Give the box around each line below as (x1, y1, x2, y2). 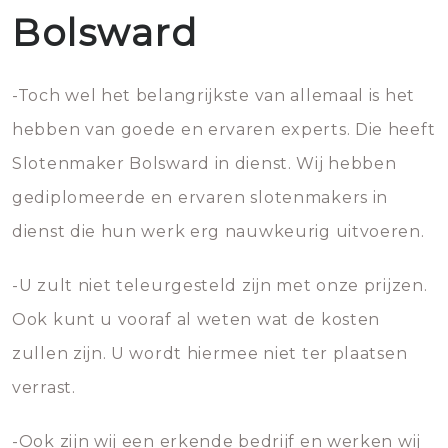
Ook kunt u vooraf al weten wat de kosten (12, 310, 381, 329)
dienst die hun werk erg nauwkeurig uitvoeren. (12, 222, 425, 241)
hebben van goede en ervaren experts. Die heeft (12, 120, 436, 139)
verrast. (12, 378, 76, 397)
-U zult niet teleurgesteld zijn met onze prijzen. (12, 276, 428, 295)
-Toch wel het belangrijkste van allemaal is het (12, 86, 415, 105)
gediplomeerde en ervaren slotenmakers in (12, 188, 389, 207)
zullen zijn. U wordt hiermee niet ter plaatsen (12, 344, 408, 363)
